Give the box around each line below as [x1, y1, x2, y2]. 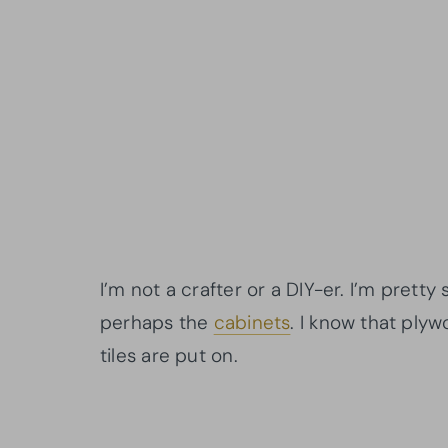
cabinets [213, 309, 291, 335]
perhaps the [100, 309, 214, 335]
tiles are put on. [100, 342, 243, 368]
